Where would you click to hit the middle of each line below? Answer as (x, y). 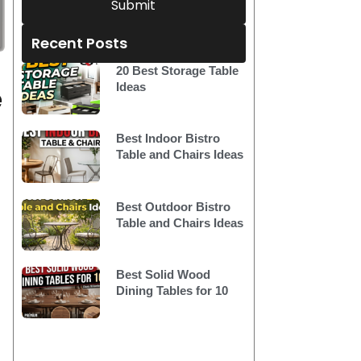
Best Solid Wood (163, 274)
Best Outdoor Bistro (173, 206)
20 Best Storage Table (177, 71)
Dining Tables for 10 (172, 290)
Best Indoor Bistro (168, 139)
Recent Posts (79, 43)
